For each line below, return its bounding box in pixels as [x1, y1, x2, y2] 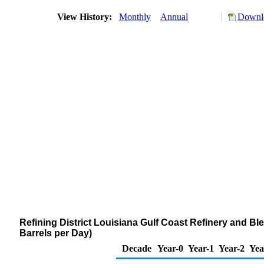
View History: [55, 12, 117, 22]
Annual [160, 12, 188, 22]
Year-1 [188, 243, 214, 253]
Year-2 [219, 243, 245, 253]
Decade [122, 243, 151, 253]
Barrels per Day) [19, 228, 92, 238]
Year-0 [157, 243, 183, 253]
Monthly [119, 12, 151, 22]
